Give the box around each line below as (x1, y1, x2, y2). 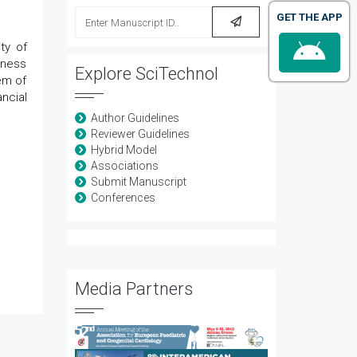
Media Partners (74, 279, 193, 299)
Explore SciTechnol (74, 64, 218, 84)
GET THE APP (276, 11, 343, 23)
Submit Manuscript (90, 175, 186, 188)
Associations (90, 159, 159, 172)
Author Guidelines (90, 112, 179, 124)
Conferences (90, 191, 155, 204)
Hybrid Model (90, 143, 157, 156)
